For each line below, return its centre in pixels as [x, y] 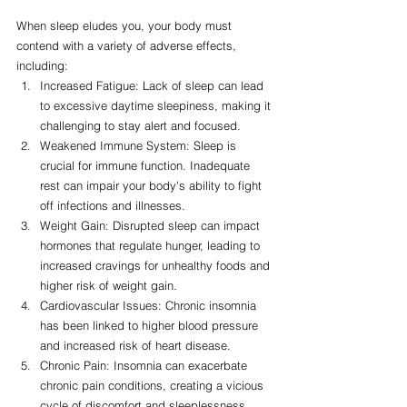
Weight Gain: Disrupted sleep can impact [152, 226]
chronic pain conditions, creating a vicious [154, 386]
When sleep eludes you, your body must [126, 26]
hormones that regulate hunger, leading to [152, 246]
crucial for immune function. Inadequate [147, 166]
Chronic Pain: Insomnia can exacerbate [145, 366]
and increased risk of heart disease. [135, 346]
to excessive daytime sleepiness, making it [157, 106]
